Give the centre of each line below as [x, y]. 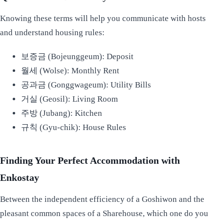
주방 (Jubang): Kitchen [61, 113]
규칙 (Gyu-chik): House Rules [73, 127]
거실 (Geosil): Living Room [69, 99]
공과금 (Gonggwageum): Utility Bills [86, 85]
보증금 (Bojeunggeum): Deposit [77, 56]
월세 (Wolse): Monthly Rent [70, 70]
